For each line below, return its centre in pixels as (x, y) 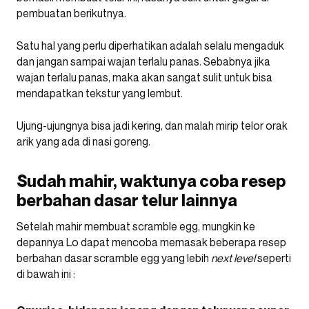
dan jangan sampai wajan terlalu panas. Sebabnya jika (143, 61)
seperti (273, 258)
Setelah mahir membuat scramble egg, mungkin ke (136, 226)
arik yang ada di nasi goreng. (83, 141)
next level (233, 258)
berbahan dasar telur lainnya (127, 200)
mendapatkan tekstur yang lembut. (100, 93)
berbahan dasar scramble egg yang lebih (114, 258)
